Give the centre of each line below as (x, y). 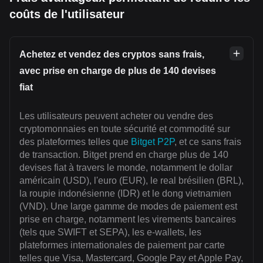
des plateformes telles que (75, 142)
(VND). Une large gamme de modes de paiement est (128, 207)
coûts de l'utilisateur (67, 14)
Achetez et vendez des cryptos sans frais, (112, 55)
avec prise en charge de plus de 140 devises (118, 71)
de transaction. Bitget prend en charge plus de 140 (124, 155)
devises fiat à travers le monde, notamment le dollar (126, 168)
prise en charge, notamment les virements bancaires (128, 220)
